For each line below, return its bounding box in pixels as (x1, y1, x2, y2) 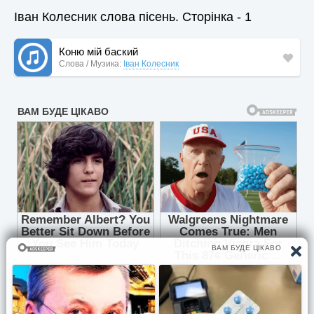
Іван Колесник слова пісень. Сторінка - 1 (14, 10, 252, 24)
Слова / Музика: (59, 59, 121, 69)
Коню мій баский (59, 46, 138, 57)
